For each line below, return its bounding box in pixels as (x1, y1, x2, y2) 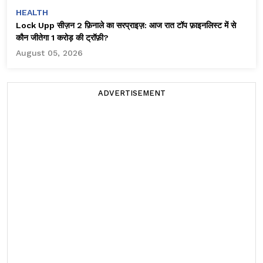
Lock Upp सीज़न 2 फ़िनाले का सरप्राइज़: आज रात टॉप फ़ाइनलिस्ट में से (16, 21, 236, 31)
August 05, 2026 (16, 48, 83, 58)
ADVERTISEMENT (97, 89, 166, 98)
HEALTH (16, 8, 48, 18)
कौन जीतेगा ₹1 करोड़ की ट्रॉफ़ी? (16, 33, 109, 43)
